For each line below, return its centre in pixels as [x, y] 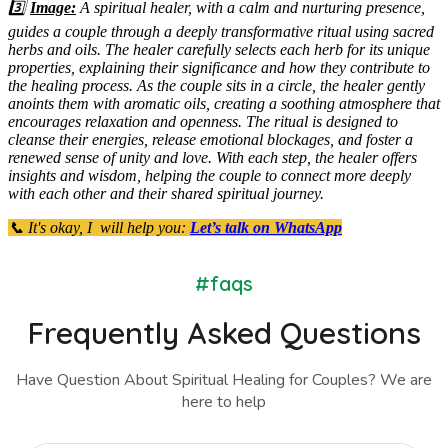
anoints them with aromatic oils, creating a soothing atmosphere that [224, 103]
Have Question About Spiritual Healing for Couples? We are [224, 379]
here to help [224, 401]
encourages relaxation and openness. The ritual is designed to [203, 121]
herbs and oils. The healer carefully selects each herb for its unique [219, 49]
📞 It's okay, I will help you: [99, 227]
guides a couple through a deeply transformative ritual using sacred [221, 31]
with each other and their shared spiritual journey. [166, 193]
